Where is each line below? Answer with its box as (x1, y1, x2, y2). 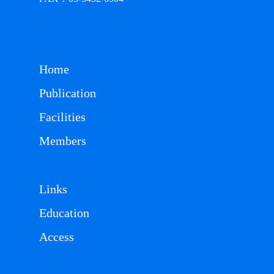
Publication (39, 86, 96, 100)
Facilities (39, 110, 86, 124)
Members (39, 134, 86, 148)
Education (39, 206, 89, 220)
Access (39, 230, 74, 244)
